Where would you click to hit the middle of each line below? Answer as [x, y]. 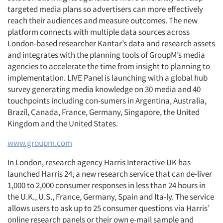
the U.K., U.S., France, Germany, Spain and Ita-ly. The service [111, 197]
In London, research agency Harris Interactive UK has [99, 162]
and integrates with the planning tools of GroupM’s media [106, 55]
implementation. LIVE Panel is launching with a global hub [108, 78]
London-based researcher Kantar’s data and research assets [111, 43]
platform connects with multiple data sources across [99, 32]
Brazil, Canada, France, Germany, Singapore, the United [104, 112]
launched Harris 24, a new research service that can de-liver [110, 174]
